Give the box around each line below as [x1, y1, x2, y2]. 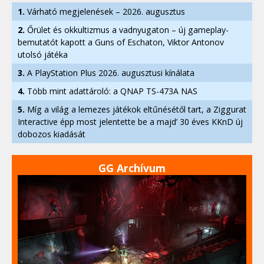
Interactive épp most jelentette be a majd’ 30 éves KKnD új [18, 115, 243, 127]
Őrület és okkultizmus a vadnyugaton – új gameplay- [25, 24, 229, 35]
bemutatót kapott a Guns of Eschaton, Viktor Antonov [18, 36, 224, 48]
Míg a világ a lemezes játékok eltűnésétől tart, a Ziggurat [25, 103, 246, 115]
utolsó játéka [18, 48, 68, 60]
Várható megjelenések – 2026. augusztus [25, 5, 185, 17]
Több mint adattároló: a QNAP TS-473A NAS [25, 85, 197, 97]
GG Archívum [98, 160, 166, 175]
